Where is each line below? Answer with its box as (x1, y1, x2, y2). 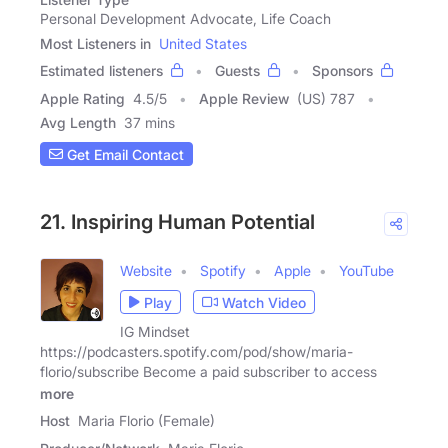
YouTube (339, 262, 394, 280)
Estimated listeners (40, 62, 163, 80)
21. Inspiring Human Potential (40, 210, 315, 235)
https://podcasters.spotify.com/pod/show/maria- (40, 343, 353, 361)
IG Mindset (120, 323, 190, 341)
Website (120, 262, 172, 280)
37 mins (124, 114, 175, 132)
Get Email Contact (63, 145, 184, 163)
